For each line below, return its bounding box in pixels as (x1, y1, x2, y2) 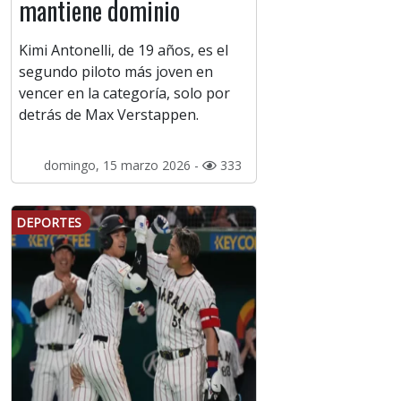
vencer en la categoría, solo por (19, 83, 230, 104)
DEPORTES (16, 214, 81, 232)
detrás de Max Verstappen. (19, 105, 199, 125)
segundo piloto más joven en (19, 62, 213, 82)
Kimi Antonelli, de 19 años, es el (19, 40, 228, 61)
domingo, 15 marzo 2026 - (43, 157, 202, 175)
